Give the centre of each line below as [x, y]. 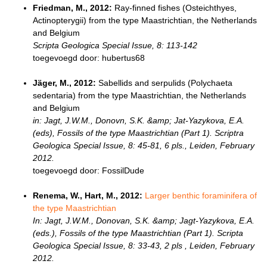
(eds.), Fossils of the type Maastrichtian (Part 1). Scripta [138, 233]
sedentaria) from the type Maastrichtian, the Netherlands [139, 96]
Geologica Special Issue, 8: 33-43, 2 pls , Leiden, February [144, 246]
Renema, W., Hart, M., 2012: [88, 196]
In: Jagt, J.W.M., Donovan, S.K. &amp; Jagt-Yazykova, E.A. [144, 221]
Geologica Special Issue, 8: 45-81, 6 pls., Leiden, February [144, 146]
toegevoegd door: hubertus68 [89, 58]
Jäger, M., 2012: [64, 83]
